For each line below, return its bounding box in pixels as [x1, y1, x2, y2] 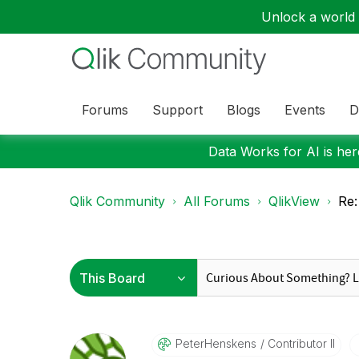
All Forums [184, 193, 250, 209]
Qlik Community [70, 193, 165, 209]
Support [152, 101, 203, 118]
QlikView [268, 193, 320, 209]
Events [284, 101, 325, 118]
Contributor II [264, 337, 335, 350]
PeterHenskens [175, 337, 256, 350]
